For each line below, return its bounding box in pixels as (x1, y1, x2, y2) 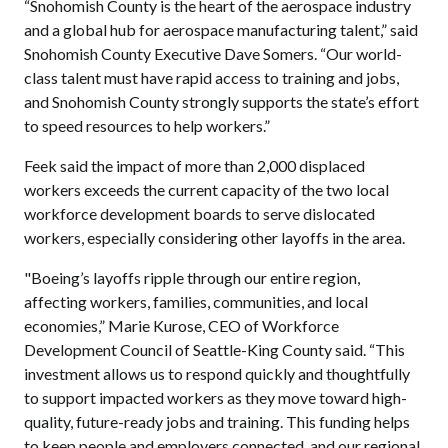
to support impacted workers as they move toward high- (24, 388, 407, 408)
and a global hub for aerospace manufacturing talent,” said (24, 20, 418, 40)
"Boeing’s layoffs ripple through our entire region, (24, 268, 360, 288)
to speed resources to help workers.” (24, 116, 273, 136)
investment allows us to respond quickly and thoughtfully (24, 364, 410, 384)
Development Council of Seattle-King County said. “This (24, 340, 405, 360)
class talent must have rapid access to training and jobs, (24, 68, 399, 88)
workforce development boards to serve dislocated (24, 204, 375, 224)
